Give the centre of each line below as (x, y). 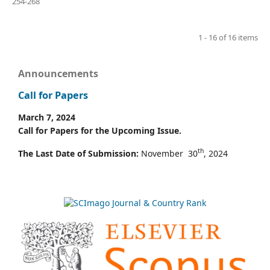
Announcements (58, 73)
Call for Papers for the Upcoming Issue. (100, 130)
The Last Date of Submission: (78, 153)
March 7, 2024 (47, 117)
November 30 (168, 153)
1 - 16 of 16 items (228, 37)
